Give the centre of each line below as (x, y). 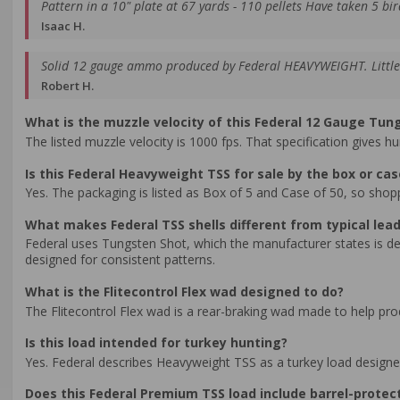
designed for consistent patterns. (120, 260)
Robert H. (67, 85)
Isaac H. (63, 25)
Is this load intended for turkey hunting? (156, 343)
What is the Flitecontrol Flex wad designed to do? (184, 292)
